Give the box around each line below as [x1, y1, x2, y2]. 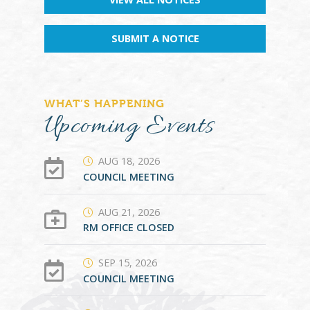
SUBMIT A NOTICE [111, 32, 199, 46]
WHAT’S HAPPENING [44, 96, 165, 110]
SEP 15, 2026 [98, 256, 157, 270]
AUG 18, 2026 [98, 154, 160, 167]
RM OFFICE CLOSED [83, 221, 174, 235]
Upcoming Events [44, 109, 214, 144]
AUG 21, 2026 [98, 205, 160, 219]
